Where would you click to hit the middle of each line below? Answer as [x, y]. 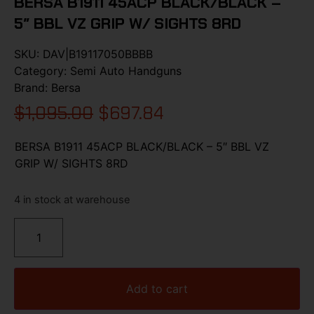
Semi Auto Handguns [126, 70]
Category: [42, 70]
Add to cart [157, 288]
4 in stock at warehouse [72, 200]
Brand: [33, 87]
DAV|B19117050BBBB [98, 54]
